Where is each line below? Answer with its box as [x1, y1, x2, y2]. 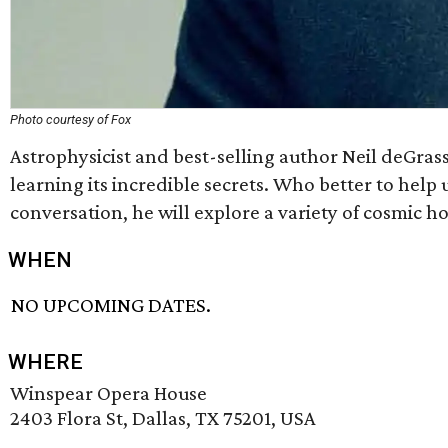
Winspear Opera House [10, 381, 207, 406]
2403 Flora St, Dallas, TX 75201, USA [10, 406, 316, 431]
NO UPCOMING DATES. [11, 293, 212, 318]
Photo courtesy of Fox [10, 112, 131, 128]
